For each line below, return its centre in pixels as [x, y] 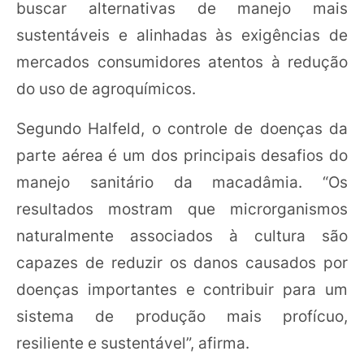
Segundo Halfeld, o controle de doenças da [182, 128]
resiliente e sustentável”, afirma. [133, 342]
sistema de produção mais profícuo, [182, 316]
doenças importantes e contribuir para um [182, 289]
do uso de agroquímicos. [106, 88]
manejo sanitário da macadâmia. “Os [182, 182]
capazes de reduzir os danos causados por [182, 262]
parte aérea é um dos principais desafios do [182, 155]
